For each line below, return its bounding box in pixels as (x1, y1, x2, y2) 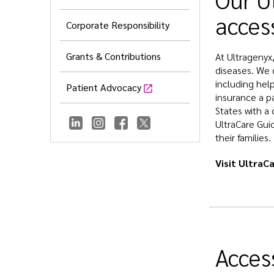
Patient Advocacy (66, 81, 141, 94)
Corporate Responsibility (66, 18, 169, 32)
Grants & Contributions (66, 50, 161, 63)
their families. (215, 131, 271, 144)
